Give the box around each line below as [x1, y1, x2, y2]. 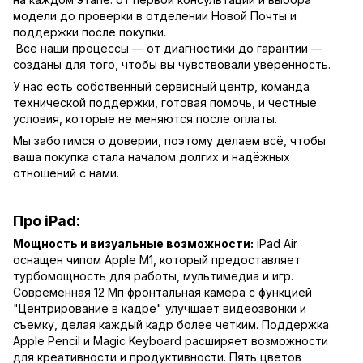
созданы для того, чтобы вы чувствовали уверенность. [13, 57, 331, 71]
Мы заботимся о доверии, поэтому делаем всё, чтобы [13, 133, 326, 147]
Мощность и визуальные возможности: [13, 237, 254, 251]
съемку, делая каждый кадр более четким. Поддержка [13, 318, 329, 332]
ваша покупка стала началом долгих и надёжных [13, 149, 290, 164]
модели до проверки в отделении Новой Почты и [13, 8, 297, 23]
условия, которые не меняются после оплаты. [13, 111, 277, 126]
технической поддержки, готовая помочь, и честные [13, 95, 317, 109]
